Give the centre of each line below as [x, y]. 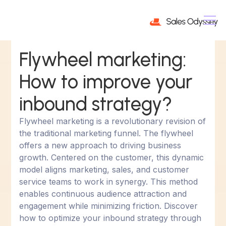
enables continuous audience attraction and [103, 194]
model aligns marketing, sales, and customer [104, 169]
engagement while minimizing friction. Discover [109, 206]
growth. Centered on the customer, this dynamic [112, 157]
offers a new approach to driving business [100, 145]
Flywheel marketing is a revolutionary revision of [113, 121]
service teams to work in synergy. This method [109, 182]
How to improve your [106, 82]
